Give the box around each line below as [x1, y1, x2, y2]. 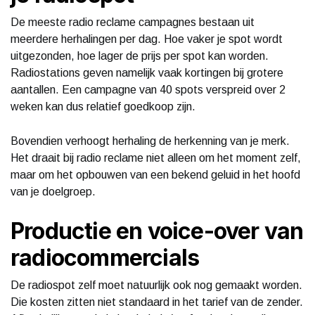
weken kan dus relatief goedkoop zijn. [11, 100, 195, 112]
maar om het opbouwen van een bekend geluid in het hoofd [11, 168, 300, 181]
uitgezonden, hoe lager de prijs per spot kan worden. [11, 49, 269, 62]
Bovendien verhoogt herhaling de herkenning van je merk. [11, 134, 290, 147]
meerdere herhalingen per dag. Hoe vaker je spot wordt [11, 32, 283, 45]
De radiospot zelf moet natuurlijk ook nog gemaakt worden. [11, 278, 302, 291]
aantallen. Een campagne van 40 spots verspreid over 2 [11, 83, 285, 96]
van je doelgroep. [11, 185, 96, 198]
